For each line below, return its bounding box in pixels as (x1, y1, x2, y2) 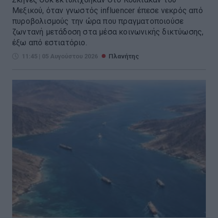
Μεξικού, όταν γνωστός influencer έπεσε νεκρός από (12, 5, 203, 15)
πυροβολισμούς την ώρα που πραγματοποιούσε (12, 16, 184, 26)
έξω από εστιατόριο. (12, 37, 87, 47)
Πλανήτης (109, 52, 139, 60)
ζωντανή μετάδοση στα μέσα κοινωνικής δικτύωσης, (12, 27, 204, 36)
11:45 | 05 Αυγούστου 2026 (22, 52, 98, 60)
